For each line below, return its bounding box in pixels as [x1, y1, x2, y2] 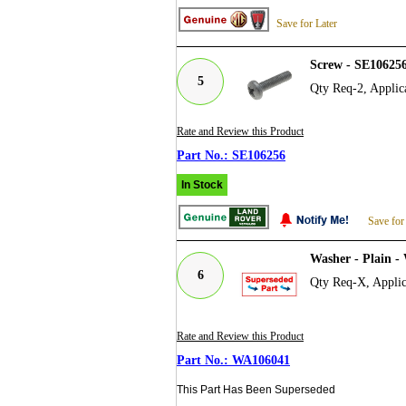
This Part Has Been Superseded [177, 382, 335, 396]
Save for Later [276, 16, 337, 30]
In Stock [181, 178, 223, 191]
